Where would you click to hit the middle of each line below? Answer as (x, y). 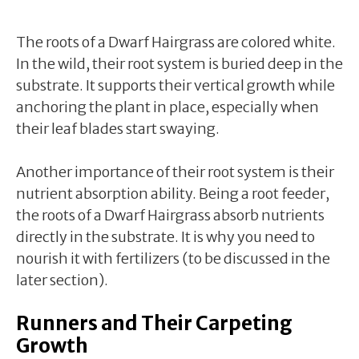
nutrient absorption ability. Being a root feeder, (173, 193)
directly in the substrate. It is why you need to (165, 236)
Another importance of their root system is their (175, 171)
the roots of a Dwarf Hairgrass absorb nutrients (170, 215)
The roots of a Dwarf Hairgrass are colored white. (176, 42)
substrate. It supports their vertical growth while (175, 85)
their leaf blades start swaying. (118, 128)
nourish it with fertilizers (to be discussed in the (173, 258)
